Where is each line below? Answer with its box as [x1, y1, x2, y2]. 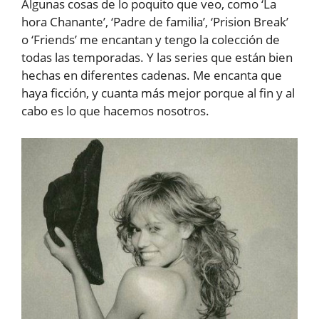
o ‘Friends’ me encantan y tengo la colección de [21, 31, 280, 48]
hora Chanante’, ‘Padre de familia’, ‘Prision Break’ [21, 14, 288, 31]
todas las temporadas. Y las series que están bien [21, 49, 293, 66]
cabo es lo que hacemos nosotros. [21, 103, 209, 120]
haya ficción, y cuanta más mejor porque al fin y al [21, 85, 295, 102]
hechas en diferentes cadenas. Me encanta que [21, 67, 282, 84]
